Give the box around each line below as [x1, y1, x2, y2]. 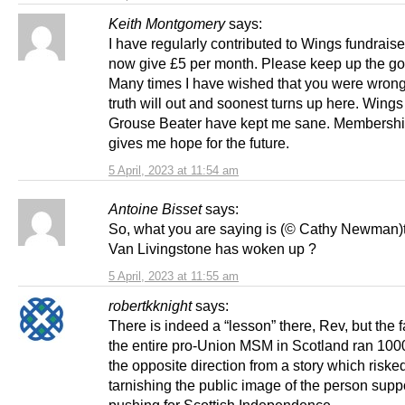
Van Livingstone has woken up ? [108, 240, 316, 257]
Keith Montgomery [108, 14, 225, 32]
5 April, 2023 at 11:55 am [108, 268, 239, 283]
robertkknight [108, 297, 192, 314]
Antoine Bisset [108, 200, 202, 217]
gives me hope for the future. [108, 134, 289, 151]
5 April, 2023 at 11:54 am [108, 163, 239, 177]
